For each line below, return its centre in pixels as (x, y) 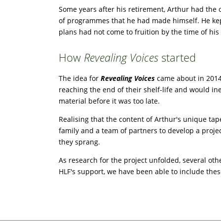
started (177, 58)
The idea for (80, 78)
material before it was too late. (109, 101)
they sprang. (79, 142)
